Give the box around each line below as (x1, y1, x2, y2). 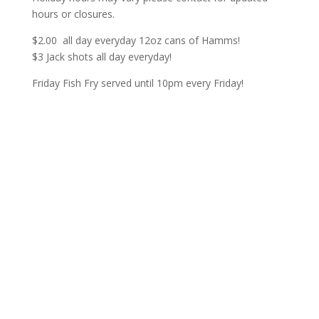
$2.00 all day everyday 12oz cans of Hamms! (31, 33, 240, 47)
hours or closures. (31, 7, 115, 21)
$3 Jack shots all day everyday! (31, 50, 172, 63)
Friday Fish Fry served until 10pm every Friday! (31, 76, 244, 90)
